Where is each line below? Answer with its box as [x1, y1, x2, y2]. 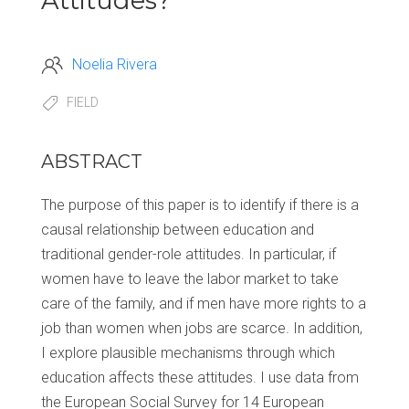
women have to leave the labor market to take [41, 270, 339, 288]
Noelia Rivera [72, 55, 157, 73]
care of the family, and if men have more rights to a [41, 295, 366, 313]
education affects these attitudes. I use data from [41, 369, 359, 387]
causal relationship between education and [41, 221, 314, 239]
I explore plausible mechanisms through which [41, 344, 335, 362]
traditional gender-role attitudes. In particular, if [41, 246, 336, 264]
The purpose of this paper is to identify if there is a [41, 196, 359, 215]
